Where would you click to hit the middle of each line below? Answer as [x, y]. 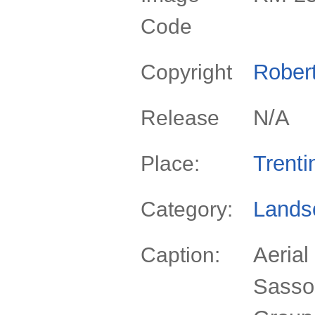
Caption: [180, 255]
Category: [187, 209]
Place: [170, 163]
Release [180, 118]
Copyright [186, 72]
